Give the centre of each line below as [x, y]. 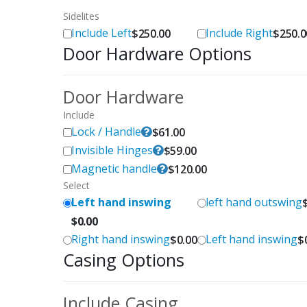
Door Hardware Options [157, 54]
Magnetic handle [114, 169]
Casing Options [123, 260]
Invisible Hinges [112, 150]
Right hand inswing [121, 240]
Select [76, 186]
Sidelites [81, 16]
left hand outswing [254, 202]
